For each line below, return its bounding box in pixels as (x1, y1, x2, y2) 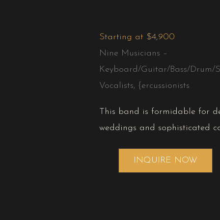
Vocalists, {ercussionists (99, 81, 190, 91)
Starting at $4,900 (99, 32, 175, 42)
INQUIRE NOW (134, 156, 197, 165)
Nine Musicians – (99, 49, 167, 58)
